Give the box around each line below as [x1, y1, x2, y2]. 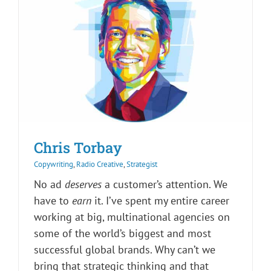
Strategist [126, 159, 157, 170]
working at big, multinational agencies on [34, 210, 230, 224]
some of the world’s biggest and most [34, 226, 211, 241]
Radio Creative [76, 159, 123, 170]
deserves [65, 177, 102, 192]
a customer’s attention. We [102, 177, 227, 192]
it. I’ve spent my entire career [91, 194, 229, 208]
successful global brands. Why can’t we [34, 243, 215, 257]
